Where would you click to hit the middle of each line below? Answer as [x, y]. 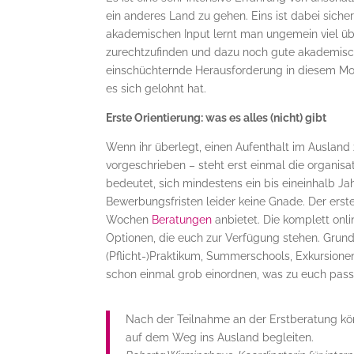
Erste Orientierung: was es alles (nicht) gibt [217, 118]
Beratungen [182, 220]
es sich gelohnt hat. [156, 88]
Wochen [129, 220]
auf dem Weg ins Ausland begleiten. [220, 337]
